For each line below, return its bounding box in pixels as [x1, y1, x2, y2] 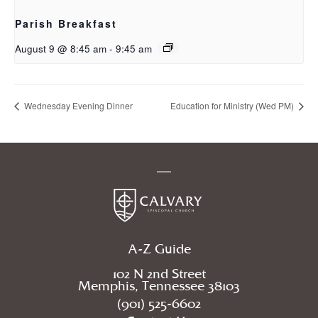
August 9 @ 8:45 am [15, 42, 106, 56]
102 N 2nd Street [112, 268, 206, 280]
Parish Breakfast [15, 16, 117, 31]
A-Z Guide [127, 243, 191, 256]
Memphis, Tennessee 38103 [78, 280, 240, 292]
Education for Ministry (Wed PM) [170, 99, 296, 111]
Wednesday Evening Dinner [22, 99, 133, 111]
